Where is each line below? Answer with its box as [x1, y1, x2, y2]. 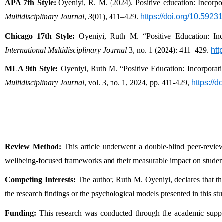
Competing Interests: [5, 175, 76, 184]
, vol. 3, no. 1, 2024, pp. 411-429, [84, 78, 191, 87]
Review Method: [5, 142, 61, 151]
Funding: [5, 208, 36, 217]
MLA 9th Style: [5, 64, 58, 73]
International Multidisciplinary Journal [5, 45, 127, 54]
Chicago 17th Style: [5, 31, 75, 40]
